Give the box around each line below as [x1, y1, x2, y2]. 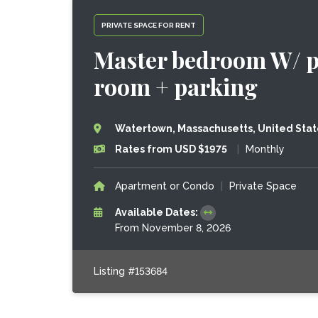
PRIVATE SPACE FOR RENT [101, 21, 196, 29]
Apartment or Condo [114, 180, 214, 192]
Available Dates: [114, 207, 200, 218]
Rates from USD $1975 [114, 143, 227, 155]
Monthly [245, 143, 285, 155]
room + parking [93, 71, 258, 102]
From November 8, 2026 [114, 222, 231, 234]
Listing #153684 [93, 265, 168, 277]
